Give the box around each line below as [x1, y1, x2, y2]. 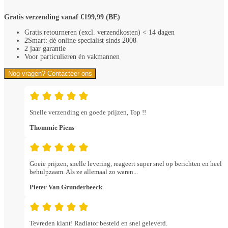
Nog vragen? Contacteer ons [8, 70, 92, 78]
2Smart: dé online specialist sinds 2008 [24, 37, 136, 45]
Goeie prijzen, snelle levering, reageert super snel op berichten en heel [30, 159, 222, 167]
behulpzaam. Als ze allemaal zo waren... [30, 167, 138, 176]
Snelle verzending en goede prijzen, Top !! [30, 108, 146, 117]
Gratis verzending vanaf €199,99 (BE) [4, 13, 120, 21]
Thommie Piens [30, 124, 74, 131]
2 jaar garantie [24, 45, 66, 53]
